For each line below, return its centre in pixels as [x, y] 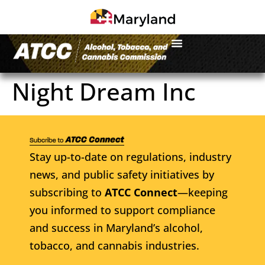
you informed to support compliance [122, 210]
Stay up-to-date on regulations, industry [130, 156]
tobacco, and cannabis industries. [114, 245]
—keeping [203, 192]
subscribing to [67, 192]
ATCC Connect [141, 192]
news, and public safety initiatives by [122, 174]
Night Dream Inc [104, 91]
